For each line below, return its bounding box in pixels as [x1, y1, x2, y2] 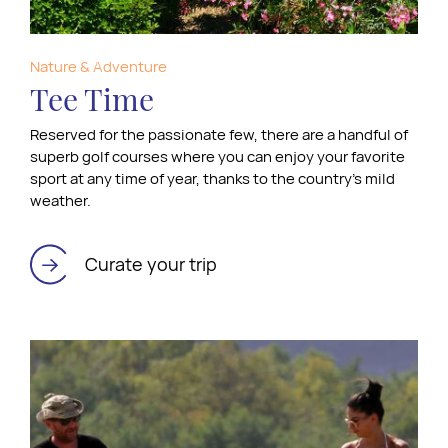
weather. [30, 189, 91, 211]
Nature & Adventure [30, 55, 167, 77]
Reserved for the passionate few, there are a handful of [30, 123, 408, 145]
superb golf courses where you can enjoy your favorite [30, 145, 405, 167]
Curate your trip [85, 252, 217, 277]
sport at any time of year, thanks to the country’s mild [30, 167, 395, 189]
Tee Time [30, 78, 154, 119]
